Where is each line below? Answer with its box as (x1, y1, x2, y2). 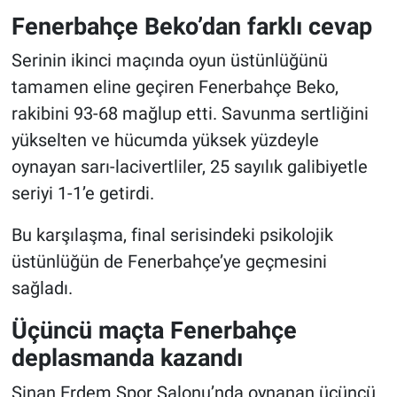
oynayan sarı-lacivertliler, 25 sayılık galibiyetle (11, 156, 368, 178)
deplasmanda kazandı (11, 344, 243, 372)
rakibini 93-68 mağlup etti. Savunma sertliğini (11, 103, 369, 125)
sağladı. (11, 277, 73, 300)
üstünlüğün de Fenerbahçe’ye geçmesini (11, 251, 327, 273)
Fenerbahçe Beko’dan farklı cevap (11, 12, 372, 40)
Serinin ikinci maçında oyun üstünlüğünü (11, 50, 328, 72)
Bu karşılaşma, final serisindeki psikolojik (11, 224, 333, 246)
